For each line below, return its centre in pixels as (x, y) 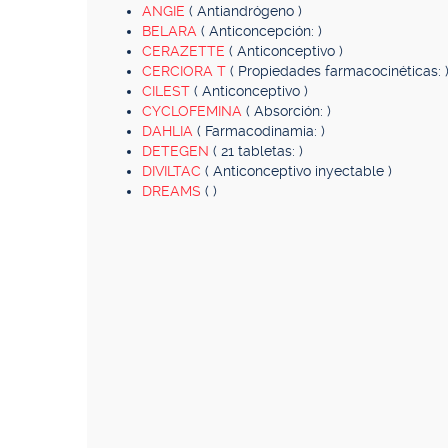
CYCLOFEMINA (194, 111)
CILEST (168, 91)
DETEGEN (177, 151)
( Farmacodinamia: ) (261, 131)
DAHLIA (169, 131)
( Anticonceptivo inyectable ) (298, 171)
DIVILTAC (173, 171)
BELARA (171, 31)
